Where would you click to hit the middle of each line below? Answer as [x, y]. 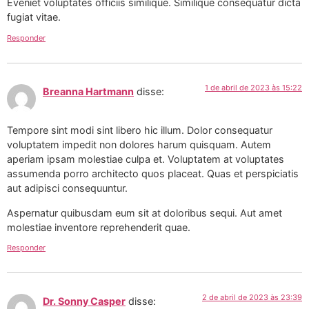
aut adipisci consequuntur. [67, 188]
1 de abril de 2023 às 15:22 [253, 87]
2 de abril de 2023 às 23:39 [252, 297]
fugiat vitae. [34, 17]
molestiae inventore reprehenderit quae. [99, 227]
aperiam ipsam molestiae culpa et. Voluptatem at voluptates [146, 159]
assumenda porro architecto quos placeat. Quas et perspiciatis [153, 174]
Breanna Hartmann [88, 91]
